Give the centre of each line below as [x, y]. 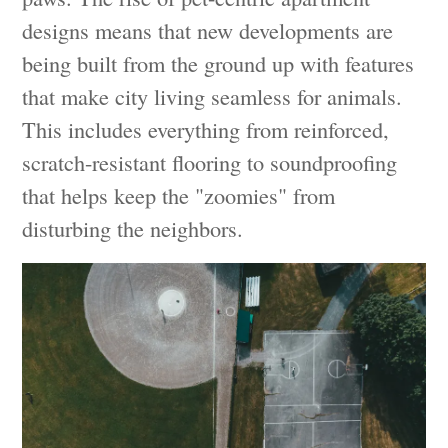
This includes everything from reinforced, [206, 128]
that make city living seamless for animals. [212, 95]
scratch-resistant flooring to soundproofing [210, 161]
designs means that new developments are [208, 29]
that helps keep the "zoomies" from [179, 194]
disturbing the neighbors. [133, 227]
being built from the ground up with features [218, 62]
